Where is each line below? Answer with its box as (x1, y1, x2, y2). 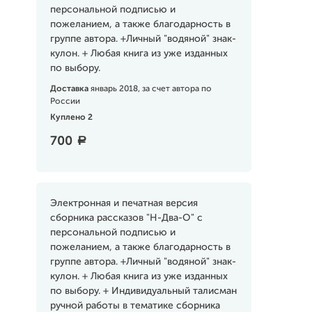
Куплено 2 (49, 114, 93, 122)
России (49, 97, 80, 106)
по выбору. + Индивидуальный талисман (49, 286, 237, 296)
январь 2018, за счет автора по (90, 85, 212, 93)
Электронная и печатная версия (49, 198, 198, 208)
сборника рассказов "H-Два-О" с (49, 213, 203, 223)
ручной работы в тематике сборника (49, 301, 220, 311)
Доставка (49, 85, 91, 93)
